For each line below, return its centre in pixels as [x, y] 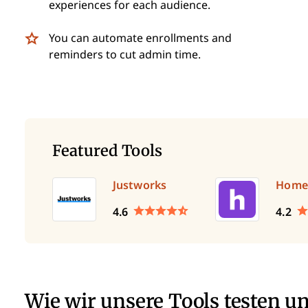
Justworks [140, 185]
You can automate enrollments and [140, 38]
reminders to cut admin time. [125, 54]
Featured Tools [107, 150]
